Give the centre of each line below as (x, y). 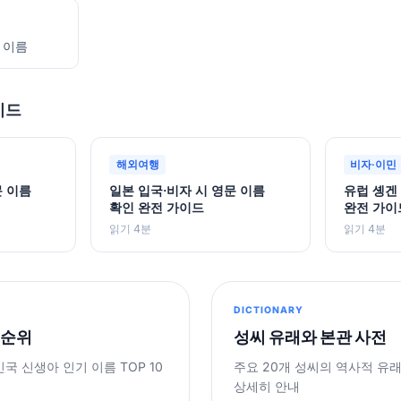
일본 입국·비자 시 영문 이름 (188, 191)
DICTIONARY (269, 310)
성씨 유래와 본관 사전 (310, 337)
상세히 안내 (267, 386)
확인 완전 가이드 (157, 208)
